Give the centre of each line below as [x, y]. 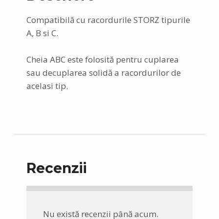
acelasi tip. [47, 86]
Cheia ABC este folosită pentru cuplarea [102, 60]
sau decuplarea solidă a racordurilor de [103, 73]
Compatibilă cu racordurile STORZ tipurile [108, 20]
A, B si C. [42, 33]
